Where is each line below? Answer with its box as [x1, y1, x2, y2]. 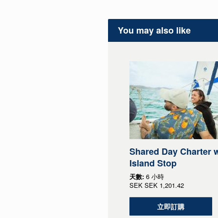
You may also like [118, 23, 191, 36]
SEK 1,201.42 [144, 180, 184, 190]
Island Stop [129, 156, 177, 169]
